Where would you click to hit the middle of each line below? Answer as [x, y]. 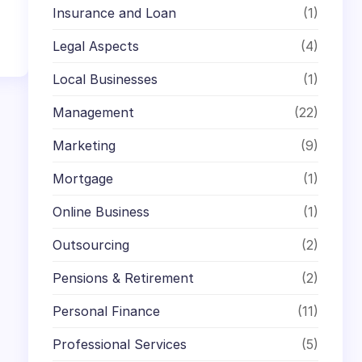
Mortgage [83, 178]
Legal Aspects [96, 46]
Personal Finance [107, 311]
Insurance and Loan [115, 13]
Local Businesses [105, 79]
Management [94, 112]
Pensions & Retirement [124, 278]
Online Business [101, 211]
